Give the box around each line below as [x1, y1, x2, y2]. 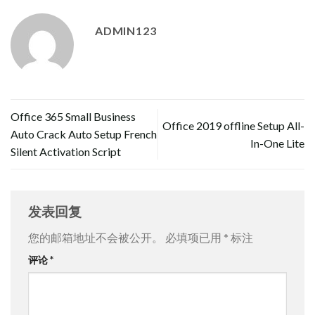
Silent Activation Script [11, 145, 121, 159]
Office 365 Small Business [11, 110, 136, 124]
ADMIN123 [95, 24, 157, 38]
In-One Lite [250, 136, 304, 150]
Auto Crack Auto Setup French [11, 127, 157, 141]
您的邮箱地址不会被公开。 [28, 231, 163, 245]
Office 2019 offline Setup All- [162, 118, 304, 132]
